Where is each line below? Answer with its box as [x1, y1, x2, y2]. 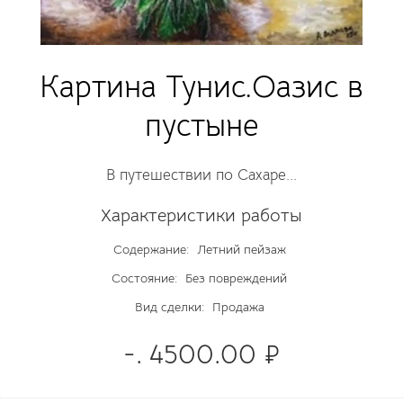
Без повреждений [182, 270, 287, 286]
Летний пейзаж [193, 241, 286, 257]
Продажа [208, 299, 264, 315]
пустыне [145, 106, 258, 145]
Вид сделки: [134, 299, 204, 315]
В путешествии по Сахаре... [106, 166, 297, 184]
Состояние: [112, 270, 177, 286]
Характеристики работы [101, 204, 302, 227]
